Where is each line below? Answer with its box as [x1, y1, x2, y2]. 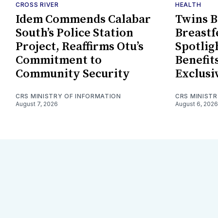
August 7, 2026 [16, 100, 58, 108]
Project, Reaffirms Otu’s [16, 39, 144, 54]
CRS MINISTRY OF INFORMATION [16, 92, 121, 100]
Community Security [16, 66, 130, 81]
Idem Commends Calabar [16, 12, 151, 27]
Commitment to [16, 53, 102, 68]
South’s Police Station [16, 25, 133, 40]
